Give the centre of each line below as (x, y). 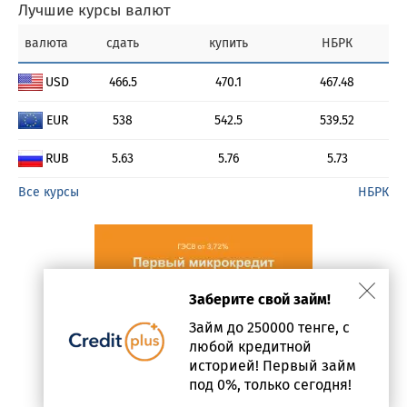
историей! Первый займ (273, 366)
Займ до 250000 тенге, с (269, 328)
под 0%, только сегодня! (270, 385)
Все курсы (49, 192)
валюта (46, 43)
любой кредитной (250, 347)
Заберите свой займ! (260, 299)
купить (228, 43)
